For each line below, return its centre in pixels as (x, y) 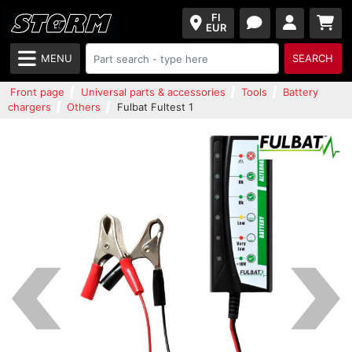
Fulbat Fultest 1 (155, 107)
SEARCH (313, 59)
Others (84, 107)
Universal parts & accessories (153, 92)
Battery (301, 92)
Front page (38, 92)
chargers (29, 107)
